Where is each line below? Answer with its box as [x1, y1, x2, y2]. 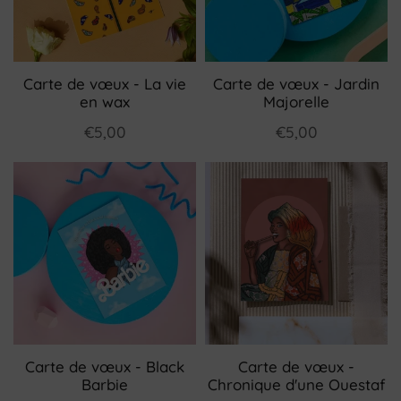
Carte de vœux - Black [25, 357, 184, 376]
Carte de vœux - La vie [23, 74, 186, 93]
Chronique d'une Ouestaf [207, 375, 386, 394]
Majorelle [263, 92, 329, 111]
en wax [80, 92, 130, 111]
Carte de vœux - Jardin [213, 74, 380, 93]
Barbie [81, 375, 128, 394]
